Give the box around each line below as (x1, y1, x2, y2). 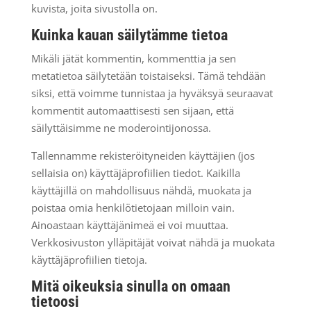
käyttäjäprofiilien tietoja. (31, 253, 147, 267)
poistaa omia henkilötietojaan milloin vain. (31, 201, 235, 215)
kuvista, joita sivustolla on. (31, 1, 158, 15)
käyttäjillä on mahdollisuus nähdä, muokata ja (31, 183, 251, 197)
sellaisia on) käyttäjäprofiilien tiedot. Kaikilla (31, 166, 240, 180)
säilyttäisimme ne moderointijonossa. (31, 121, 211, 135)
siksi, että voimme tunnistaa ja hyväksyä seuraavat (31, 86, 273, 100)
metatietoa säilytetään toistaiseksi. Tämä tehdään (31, 69, 266, 83)
